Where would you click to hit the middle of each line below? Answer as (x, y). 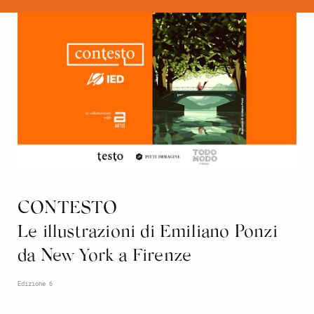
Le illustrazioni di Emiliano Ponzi (148, 233)
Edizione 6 (35, 283)
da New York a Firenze (105, 257)
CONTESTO (68, 209)
